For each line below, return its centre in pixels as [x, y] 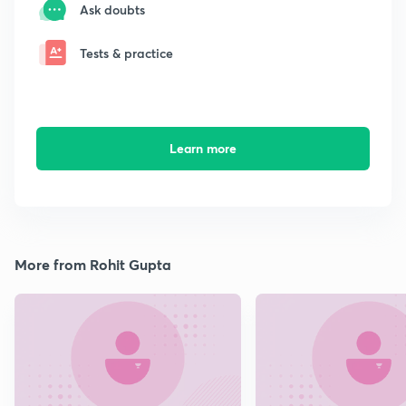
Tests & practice [126, 53]
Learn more [203, 149]
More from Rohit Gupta [93, 265]
